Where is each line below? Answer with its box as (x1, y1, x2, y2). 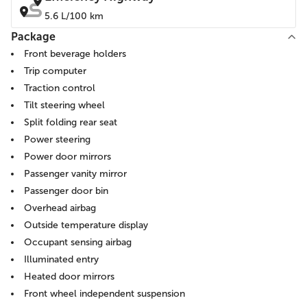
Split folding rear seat (24, 116, 117, 128)
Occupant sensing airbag (24, 236, 132, 248)
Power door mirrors (24, 151, 111, 162)
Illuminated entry (24, 254, 99, 265)
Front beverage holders (24, 48, 126, 60)
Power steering (24, 134, 90, 145)
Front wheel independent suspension (24, 288, 185, 299)
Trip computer (24, 65, 86, 77)
